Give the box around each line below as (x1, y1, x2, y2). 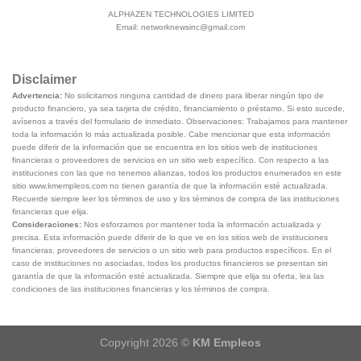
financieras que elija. (12, 206, 89, 216)
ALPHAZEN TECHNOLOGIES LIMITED (107, 9, 254, 19)
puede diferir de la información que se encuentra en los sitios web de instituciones (12, 142, 317, 151)
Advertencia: (12, 90, 62, 100)
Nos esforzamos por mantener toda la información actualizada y (81, 219, 321, 229)
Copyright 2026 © (100, 335, 193, 349)
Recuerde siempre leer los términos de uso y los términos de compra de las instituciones (12, 193, 339, 203)
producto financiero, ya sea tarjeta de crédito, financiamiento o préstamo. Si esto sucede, (12, 103, 345, 113)
